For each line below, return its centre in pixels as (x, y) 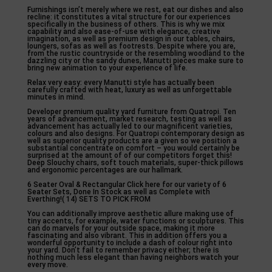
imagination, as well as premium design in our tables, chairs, (131, 39)
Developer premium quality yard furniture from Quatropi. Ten (131, 112)
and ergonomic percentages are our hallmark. (105, 170)
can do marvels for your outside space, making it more (121, 228)
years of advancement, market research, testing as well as (129, 119)
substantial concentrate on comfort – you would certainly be (133, 148)
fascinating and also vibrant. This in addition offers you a (127, 236)
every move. (47, 265)
